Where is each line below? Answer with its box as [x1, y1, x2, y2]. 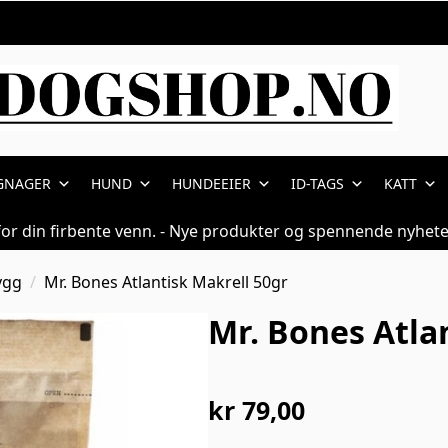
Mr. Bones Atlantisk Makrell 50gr [44, 270, 288, 293]
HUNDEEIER [171, 173, 251, 193]
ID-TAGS [290, 173, 344, 193]
